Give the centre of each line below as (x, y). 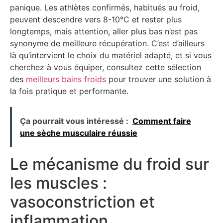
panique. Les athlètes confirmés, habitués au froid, (105, 8)
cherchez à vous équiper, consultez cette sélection (106, 67)
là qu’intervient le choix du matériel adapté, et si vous (111, 56)
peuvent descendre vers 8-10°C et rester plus (96, 20)
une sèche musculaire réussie (79, 133)
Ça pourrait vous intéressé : (74, 121)
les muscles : (58, 183)
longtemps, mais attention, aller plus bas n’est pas (104, 32)
